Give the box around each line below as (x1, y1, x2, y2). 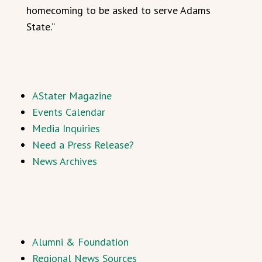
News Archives (32, 154, 97, 168)
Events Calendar (32, 105, 105, 119)
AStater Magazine (32, 88, 112, 102)
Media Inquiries (32, 121, 100, 135)
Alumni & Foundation (32, 235, 129, 249)
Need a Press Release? (32, 137, 134, 151)
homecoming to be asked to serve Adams (26, 3, 211, 17)
